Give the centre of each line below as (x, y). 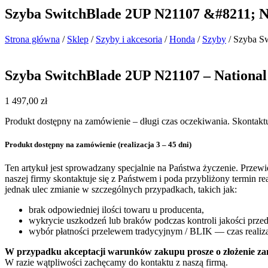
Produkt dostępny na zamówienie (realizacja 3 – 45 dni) (98, 144)
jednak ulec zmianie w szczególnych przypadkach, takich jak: (121, 189)
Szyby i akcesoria (129, 39)
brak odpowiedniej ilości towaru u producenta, (116, 209)
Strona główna (32, 39)
